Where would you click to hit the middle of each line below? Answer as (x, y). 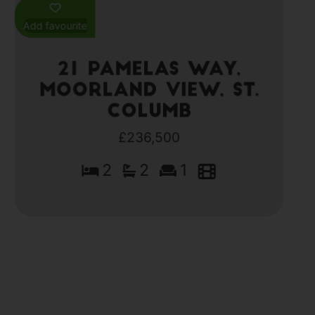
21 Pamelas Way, (149, 70)
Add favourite (54, 26)
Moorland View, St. (149, 91)
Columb (149, 112)
